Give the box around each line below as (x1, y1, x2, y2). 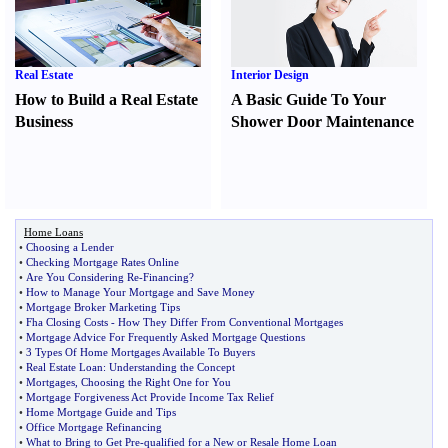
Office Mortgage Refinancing (26, 421, 162, 433)
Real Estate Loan (26, 361, 103, 373)
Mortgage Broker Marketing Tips (26, 301, 180, 313)
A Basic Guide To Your (231, 91, 387, 108)
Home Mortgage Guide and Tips (26, 406, 176, 418)
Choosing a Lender (26, 241, 114, 253)
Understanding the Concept (109, 361, 235, 373)
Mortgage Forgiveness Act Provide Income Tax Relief (26, 391, 274, 403)
